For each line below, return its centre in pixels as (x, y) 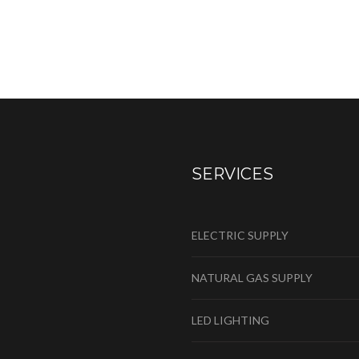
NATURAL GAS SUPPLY (252, 278)
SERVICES (232, 174)
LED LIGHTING (230, 320)
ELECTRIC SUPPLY (240, 235)
